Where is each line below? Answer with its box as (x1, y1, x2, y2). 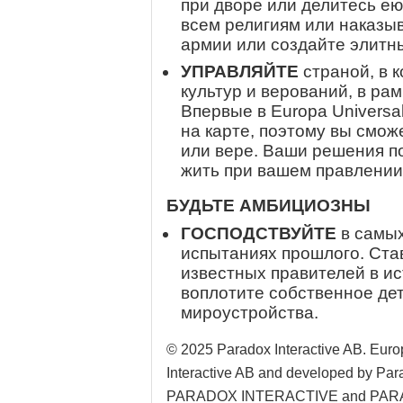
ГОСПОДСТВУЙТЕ (181, 224, 336, 243)
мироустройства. (181, 303, 318, 322)
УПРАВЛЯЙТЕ (181, 62, 299, 81)
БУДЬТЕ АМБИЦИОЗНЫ (166, 196, 371, 215)
